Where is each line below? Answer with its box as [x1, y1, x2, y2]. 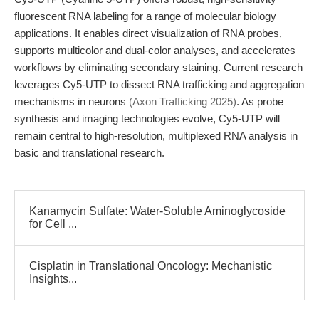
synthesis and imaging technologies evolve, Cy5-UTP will [14, 113, 280, 125]
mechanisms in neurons [14, 95, 129, 108]
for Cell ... [29, 218, 77, 230]
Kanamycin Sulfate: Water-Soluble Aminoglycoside [29, 205, 286, 217]
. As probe [236, 95, 283, 108]
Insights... [29, 273, 77, 285]
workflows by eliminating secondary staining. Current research [14, 61, 303, 73]
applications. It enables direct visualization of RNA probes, [14, 27, 282, 39]
